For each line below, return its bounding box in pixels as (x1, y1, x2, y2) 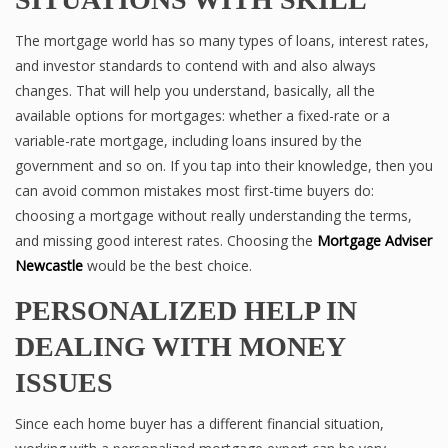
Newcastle (15, 256, 83, 276)
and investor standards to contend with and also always (15, 56, 376, 76)
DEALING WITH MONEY (15, 331, 345, 363)
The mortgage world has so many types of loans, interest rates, (15, 31, 429, 51)
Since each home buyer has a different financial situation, (15, 414, 384, 434)
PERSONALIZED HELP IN (15, 295, 357, 327)
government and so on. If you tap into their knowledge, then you (15, 156, 433, 176)
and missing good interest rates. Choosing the (15, 231, 317, 251)
